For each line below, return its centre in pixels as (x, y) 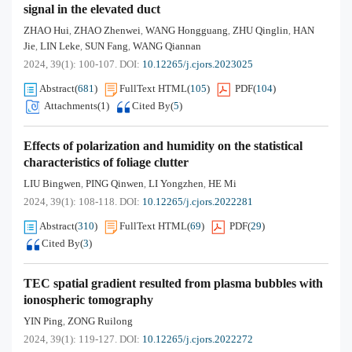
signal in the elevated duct (92, 9)
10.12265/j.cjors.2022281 (198, 202)
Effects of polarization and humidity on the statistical (163, 146)
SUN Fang (106, 46)
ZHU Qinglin (260, 30)
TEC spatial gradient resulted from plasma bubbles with (173, 283)
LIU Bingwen (52, 183)
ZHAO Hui (46, 30)
